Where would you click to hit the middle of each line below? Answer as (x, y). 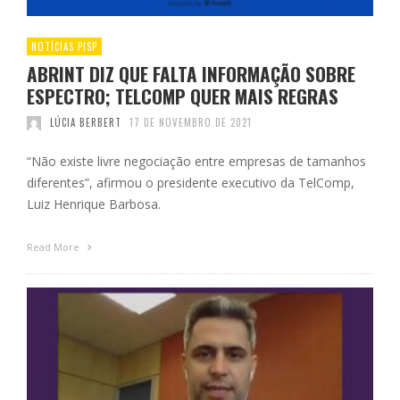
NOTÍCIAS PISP (64, 47)
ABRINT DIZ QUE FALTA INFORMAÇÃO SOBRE (191, 74)
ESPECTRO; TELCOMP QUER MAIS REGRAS (183, 96)
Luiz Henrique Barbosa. (94, 204)
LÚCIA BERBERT (85, 123)
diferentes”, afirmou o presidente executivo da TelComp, (191, 183)
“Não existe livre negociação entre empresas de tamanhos (196, 162)
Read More (54, 247)
